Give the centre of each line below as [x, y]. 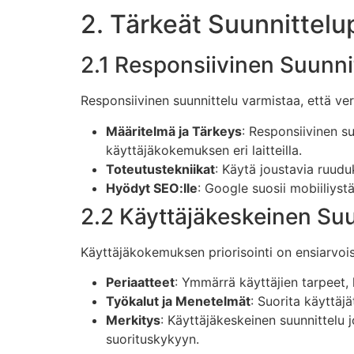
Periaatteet [140, 282]
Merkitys [133, 320]
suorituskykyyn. [153, 339]
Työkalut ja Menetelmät [178, 301]
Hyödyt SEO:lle [152, 188]
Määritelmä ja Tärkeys [174, 131]
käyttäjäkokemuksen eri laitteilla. [204, 150]
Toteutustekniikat [160, 169]
